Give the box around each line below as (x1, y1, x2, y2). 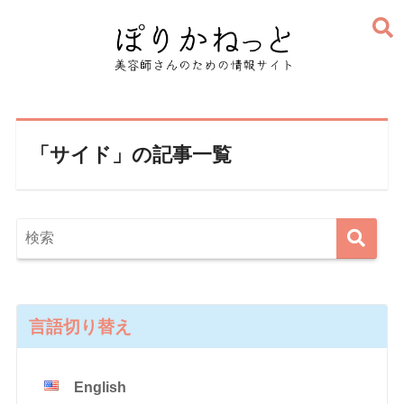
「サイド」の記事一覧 (29, 142, 232, 166)
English (73, 379, 126, 395)
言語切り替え (28, 315, 132, 337)
